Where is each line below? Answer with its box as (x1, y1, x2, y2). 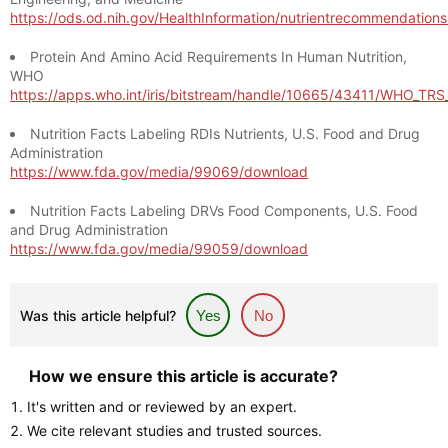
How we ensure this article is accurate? (29, 366, 338, 386)
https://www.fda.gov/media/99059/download (10, 240, 308, 257)
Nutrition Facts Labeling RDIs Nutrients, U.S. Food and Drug (30, 125, 420, 142)
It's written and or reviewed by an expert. (27, 398, 297, 415)
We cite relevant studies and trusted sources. (27, 422, 322, 439)
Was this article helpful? (20, 307, 176, 324)
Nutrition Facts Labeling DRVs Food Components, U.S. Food (30, 202, 418, 219)
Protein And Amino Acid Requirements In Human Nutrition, (30, 48, 407, 65)
